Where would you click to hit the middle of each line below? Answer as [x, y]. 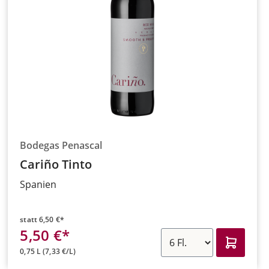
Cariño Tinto [56, 164]
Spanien [38, 184]
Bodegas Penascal [61, 145]
